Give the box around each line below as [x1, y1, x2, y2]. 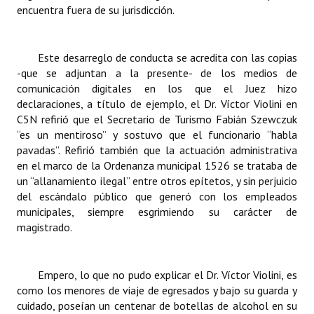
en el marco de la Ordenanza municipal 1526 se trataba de [17, 158, 297, 172]
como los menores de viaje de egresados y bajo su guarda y [17, 283, 297, 297]
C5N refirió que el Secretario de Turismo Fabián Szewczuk [17, 112, 297, 126]
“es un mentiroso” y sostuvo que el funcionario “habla [17, 128, 297, 142]
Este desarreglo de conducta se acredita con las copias [38, 50, 297, 64]
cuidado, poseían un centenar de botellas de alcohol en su [17, 299, 297, 313]
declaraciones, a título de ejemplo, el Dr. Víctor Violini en [17, 97, 297, 111]
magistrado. [17, 220, 72, 234]
